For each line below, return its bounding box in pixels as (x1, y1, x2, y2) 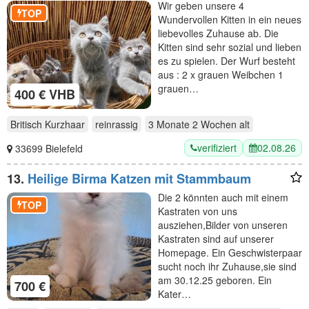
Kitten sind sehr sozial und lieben (158, 40, 301, 54)
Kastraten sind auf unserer (158, 232, 274, 246)
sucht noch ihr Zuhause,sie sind (158, 259, 297, 273)
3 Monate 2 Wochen (148, 117, 237, 131)
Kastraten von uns (158, 204, 237, 218)
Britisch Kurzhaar (10, 117, 85, 131)
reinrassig (95, 117, 138, 131)
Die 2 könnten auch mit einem (158, 190, 288, 204)
